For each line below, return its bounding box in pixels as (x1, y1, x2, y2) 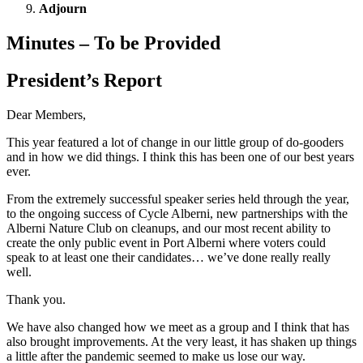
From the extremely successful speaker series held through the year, (6, 192, 349, 207)
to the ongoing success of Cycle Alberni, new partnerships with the (6, 207, 348, 221)
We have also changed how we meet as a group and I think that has (6, 320, 349, 335)
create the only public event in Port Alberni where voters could (6, 236, 326, 250)
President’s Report (6, 70, 162, 92)
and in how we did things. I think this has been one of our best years (6, 150, 354, 164)
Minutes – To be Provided (6, 32, 220, 53)
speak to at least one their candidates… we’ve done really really (6, 250, 331, 265)
